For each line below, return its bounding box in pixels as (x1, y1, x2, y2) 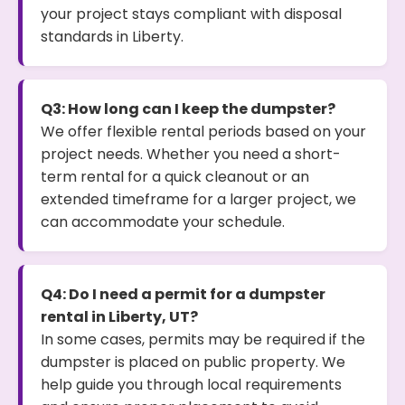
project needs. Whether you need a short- (41, 144, 341, 165)
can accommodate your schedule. (41, 212, 285, 232)
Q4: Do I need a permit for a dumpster (41, 284, 325, 305)
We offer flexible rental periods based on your (41, 121, 366, 142)
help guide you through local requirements (41, 374, 342, 395)
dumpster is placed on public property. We (41, 352, 345, 372)
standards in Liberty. (41, 26, 184, 47)
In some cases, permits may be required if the (41, 329, 365, 350)
